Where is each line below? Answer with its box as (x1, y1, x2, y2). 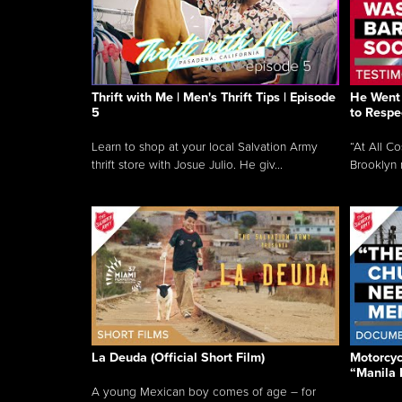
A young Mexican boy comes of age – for (92, 384, 316, 399)
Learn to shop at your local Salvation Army (92, 139, 318, 154)
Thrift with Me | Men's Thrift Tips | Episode (92, 89, 336, 105)
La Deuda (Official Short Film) (92, 349, 265, 365)
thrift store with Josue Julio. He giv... (92, 157, 283, 172)
